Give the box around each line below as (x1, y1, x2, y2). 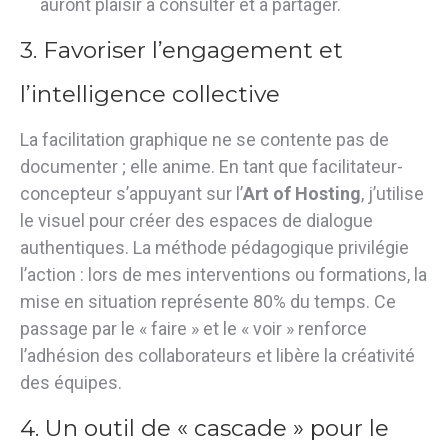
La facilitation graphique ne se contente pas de (20, 128, 389, 150)
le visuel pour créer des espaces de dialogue (20, 209, 373, 231)
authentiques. (20, 236, 133, 258)
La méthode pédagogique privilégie (133, 236, 409, 258)
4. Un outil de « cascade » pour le (20, 413, 389, 442)
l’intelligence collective (20, 79, 280, 108)
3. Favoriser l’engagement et (20, 35, 343, 64)
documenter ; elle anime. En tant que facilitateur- (20, 155, 403, 177)
